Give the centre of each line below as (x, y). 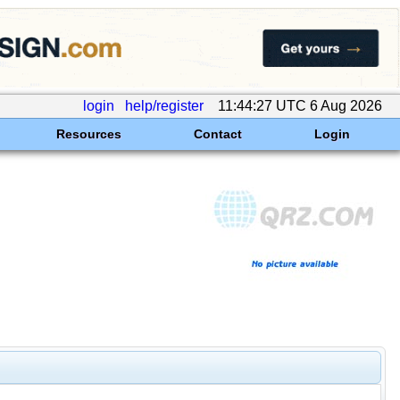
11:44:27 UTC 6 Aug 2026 (300, 106)
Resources (88, 134)
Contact (217, 134)
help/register (164, 106)
